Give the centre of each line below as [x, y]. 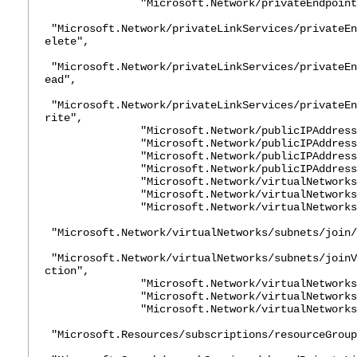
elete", [67, 41]
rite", [64, 118]
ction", [67, 271]
